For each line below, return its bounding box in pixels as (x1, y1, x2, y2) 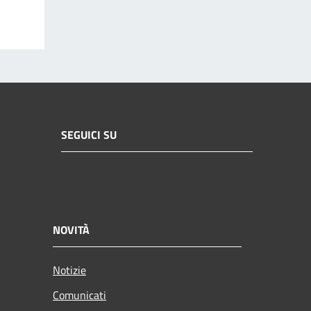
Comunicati (53, 286, 106, 303)
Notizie (53, 261, 86, 278)
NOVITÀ (53, 221, 90, 238)
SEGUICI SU (61, 126, 117, 144)
